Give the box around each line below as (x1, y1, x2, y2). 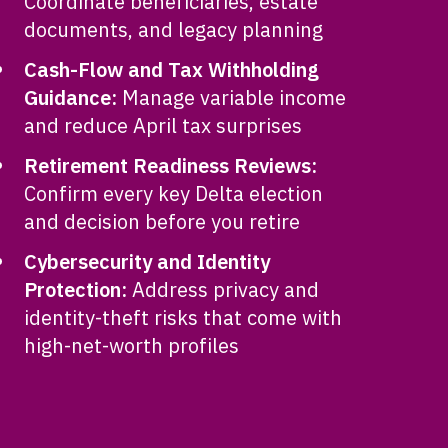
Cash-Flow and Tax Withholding (23, 56, 319, 83)
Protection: (23, 276, 132, 303)
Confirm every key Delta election (23, 180, 323, 207)
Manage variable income (121, 84, 346, 111)
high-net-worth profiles (23, 332, 239, 359)
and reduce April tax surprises (23, 112, 302, 139)
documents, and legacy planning (23, 16, 323, 43)
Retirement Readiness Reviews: (23, 152, 317, 179)
